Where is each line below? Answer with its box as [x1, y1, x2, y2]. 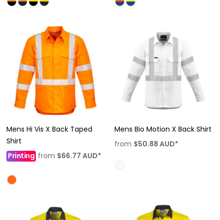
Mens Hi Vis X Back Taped [6, 124, 92, 134]
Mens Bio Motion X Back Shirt [114, 124, 212, 134]
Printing [8, 151, 34, 161]
